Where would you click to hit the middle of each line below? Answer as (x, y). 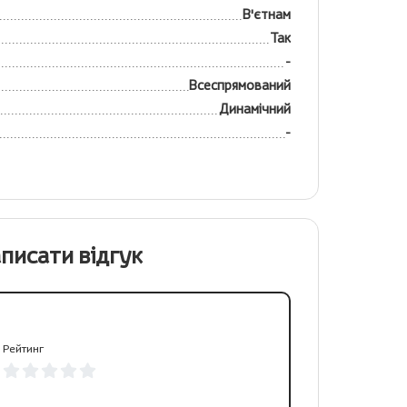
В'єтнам (267, 14)
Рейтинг (23, 348)
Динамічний (255, 109)
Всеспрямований (240, 85)
